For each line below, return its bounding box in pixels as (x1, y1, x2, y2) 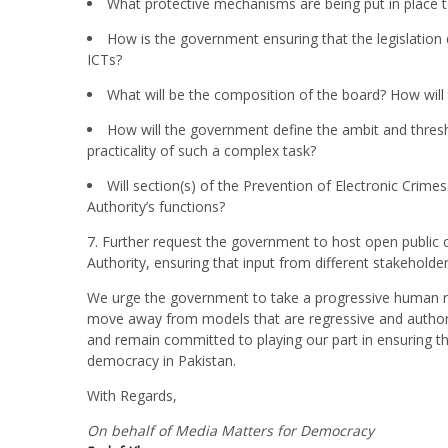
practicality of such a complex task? (87, 141, 316, 161)
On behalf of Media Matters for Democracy (87, 421, 374, 441)
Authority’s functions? (87, 197, 225, 217)
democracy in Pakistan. (87, 351, 236, 371)
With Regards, (87, 386, 177, 406)
